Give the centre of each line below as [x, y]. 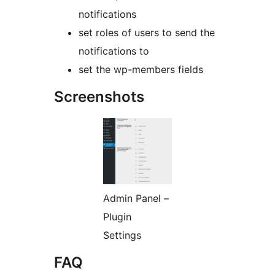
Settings [122, 235]
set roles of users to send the [147, 33]
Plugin [117, 217]
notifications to [114, 51]
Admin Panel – [136, 199]
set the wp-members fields [141, 70]
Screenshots [99, 97]
